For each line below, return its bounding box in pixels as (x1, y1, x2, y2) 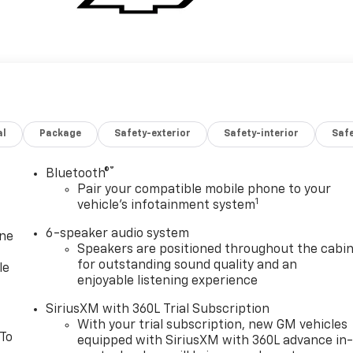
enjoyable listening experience (77, 275, 258, 288)
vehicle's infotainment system (77, 199, 256, 213)
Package (39, 129, 82, 139)
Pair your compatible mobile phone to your (77, 184, 332, 197)
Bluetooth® (46, 168, 110, 181)
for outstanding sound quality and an (77, 259, 298, 273)
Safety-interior (224, 129, 299, 139)
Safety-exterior (114, 129, 191, 139)
